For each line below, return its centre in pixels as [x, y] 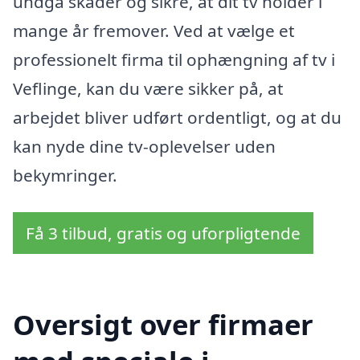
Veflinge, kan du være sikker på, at [148, 89]
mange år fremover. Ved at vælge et [154, 31]
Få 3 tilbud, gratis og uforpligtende [163, 233]
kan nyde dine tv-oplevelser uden [144, 147]
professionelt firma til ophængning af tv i [174, 60]
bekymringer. [65, 176]
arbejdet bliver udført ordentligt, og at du [177, 118]
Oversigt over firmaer [163, 324]
